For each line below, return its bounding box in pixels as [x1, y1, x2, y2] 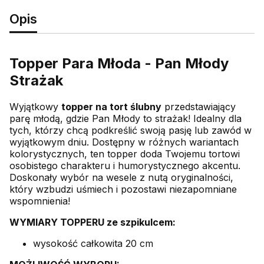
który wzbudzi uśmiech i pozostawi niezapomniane [9, 183, 237, 195]
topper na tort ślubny [61, 100, 161, 113]
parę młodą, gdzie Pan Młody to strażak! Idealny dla [9, 112, 242, 124]
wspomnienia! [9, 194, 70, 207]
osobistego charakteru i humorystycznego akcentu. [9, 159, 240, 171]
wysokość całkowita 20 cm [33, 237, 153, 249]
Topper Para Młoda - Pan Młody [9, 54, 229, 72]
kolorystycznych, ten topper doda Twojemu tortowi [9, 147, 240, 160]
